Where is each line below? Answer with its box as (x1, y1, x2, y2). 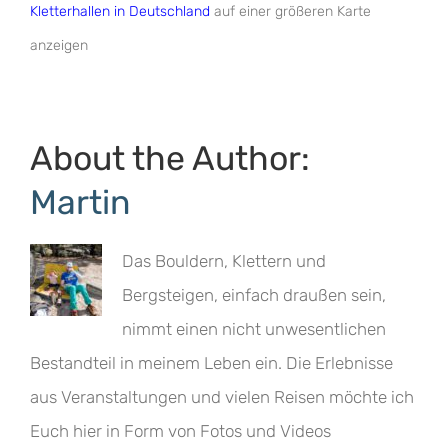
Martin (29, 182, 131, 222)
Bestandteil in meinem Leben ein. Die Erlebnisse (29, 353, 393, 373)
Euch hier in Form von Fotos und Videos (29, 421, 331, 441)
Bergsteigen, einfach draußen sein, (121, 285, 386, 305)
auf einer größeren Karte (209, 3, 371, 20)
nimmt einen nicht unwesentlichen (121, 319, 386, 339)
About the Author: (29, 138, 310, 178)
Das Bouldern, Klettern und (121, 251, 326, 271)
